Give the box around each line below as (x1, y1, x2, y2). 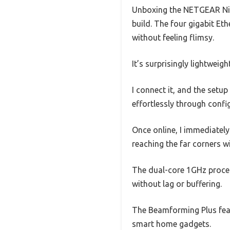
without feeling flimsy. (132, 33, 214, 43)
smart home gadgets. (132, 219, 211, 229)
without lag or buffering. (132, 179, 222, 189)
